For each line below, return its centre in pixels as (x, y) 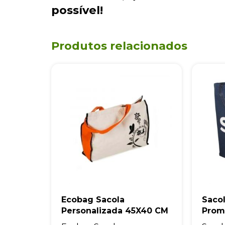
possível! (77, 10)
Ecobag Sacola (93, 200)
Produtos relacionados (119, 46)
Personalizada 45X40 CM (115, 211)
